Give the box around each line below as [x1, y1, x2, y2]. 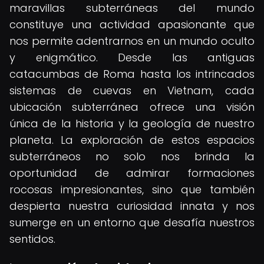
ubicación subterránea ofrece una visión [9, 100, 255, 114]
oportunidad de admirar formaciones [9, 166, 255, 180]
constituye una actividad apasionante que [9, 17, 255, 32]
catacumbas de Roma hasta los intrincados [9, 67, 255, 81]
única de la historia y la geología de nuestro [9, 116, 255, 131]
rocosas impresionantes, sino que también [9, 182, 255, 197]
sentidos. [9, 232, 55, 246]
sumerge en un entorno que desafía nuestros [9, 215, 255, 230]
